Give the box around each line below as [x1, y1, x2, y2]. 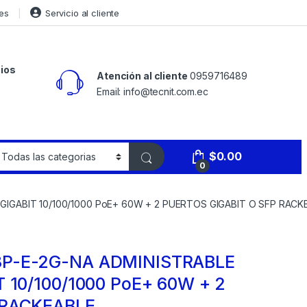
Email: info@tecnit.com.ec [97, 86, 208, 98]
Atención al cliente [97, 70, 188, 82]
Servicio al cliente [45, 7, 120, 19]
